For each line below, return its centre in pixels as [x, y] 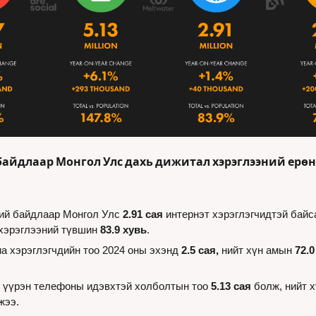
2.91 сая [143, 214]
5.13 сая [231, 286]
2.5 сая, [200, 250]
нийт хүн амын [257, 250]
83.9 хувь [123, 229]
